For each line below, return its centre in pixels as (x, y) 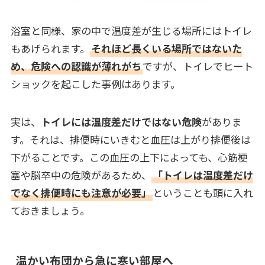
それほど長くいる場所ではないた (166, 48)
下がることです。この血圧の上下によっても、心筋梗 (129, 157)
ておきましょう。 (50, 210)
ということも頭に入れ (203, 192)
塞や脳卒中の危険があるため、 (81, 174)
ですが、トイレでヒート (198, 66)
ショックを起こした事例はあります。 (100, 83)
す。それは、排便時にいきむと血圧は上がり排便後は (130, 139)
